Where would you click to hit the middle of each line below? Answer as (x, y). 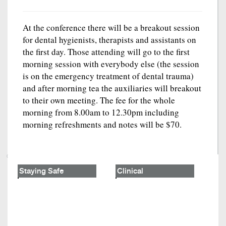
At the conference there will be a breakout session (111, 27)
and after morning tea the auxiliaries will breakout (112, 88)
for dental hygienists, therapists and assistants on (109, 40)
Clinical (130, 172)
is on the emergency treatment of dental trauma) (108, 76)
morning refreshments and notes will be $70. (102, 124)
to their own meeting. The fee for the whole (99, 100)
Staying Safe (41, 172)
